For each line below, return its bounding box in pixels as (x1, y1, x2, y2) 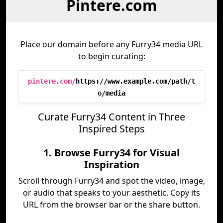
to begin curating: (78, 51, 145, 62)
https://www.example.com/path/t (76, 77, 195, 85)
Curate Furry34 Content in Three (38, 110, 185, 123)
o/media (98, 89, 125, 97)
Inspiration (84, 158, 139, 171)
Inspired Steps (78, 122, 145, 135)
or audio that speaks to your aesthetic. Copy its (23, 187, 200, 198)
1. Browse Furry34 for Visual (43, 146, 180, 159)
